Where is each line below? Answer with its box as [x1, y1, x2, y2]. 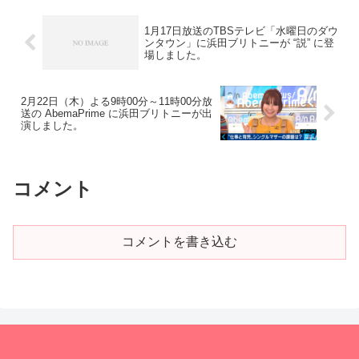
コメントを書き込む [122, 235, 237, 249]
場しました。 [143, 48, 207, 61]
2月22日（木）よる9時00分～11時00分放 [21, 95, 212, 107]
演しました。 [21, 119, 83, 131]
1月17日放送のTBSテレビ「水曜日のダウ [143, 24, 338, 37]
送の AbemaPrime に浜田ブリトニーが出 [21, 107, 212, 119]
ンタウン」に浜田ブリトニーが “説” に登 [143, 36, 334, 49]
